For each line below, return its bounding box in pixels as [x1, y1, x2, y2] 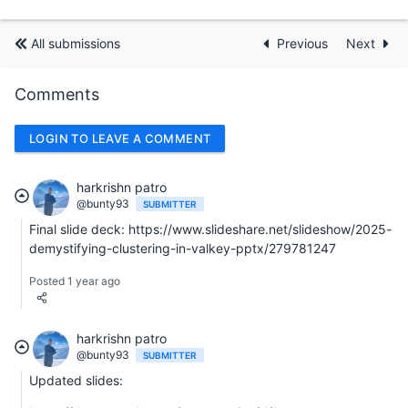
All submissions [31, 35, 120, 51]
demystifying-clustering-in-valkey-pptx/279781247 [29, 240, 336, 257]
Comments [15, 84, 99, 104]
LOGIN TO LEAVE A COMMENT [29, 130, 211, 146]
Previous [277, 35, 331, 51]
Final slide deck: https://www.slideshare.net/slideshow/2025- [29, 221, 392, 238]
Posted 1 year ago [29, 274, 120, 289]
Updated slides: [29, 372, 123, 389]
